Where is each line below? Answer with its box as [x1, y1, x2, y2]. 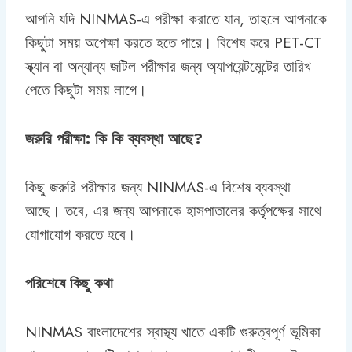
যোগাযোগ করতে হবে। [25, 223, 136, 245]
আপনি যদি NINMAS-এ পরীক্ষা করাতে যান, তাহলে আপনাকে [25, 8, 327, 30]
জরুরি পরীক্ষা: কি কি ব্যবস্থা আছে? [25, 127, 203, 149]
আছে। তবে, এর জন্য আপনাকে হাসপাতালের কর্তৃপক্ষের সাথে [25, 200, 321, 222]
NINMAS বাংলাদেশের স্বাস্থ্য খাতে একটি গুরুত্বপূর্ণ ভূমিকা [25, 321, 321, 343]
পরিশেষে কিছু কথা [25, 272, 113, 294]
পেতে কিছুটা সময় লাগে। [25, 79, 147, 101]
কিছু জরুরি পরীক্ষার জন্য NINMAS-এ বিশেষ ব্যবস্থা [25, 176, 291, 198]
